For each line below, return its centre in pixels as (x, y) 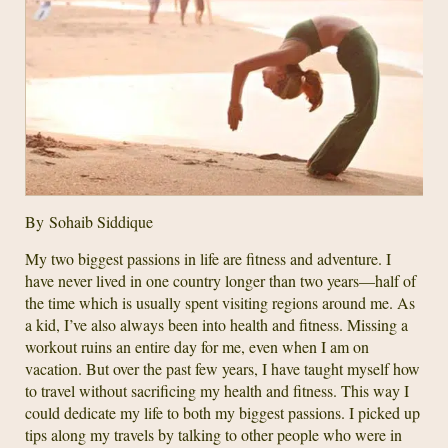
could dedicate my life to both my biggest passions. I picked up (222, 412)
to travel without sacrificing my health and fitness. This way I (217, 390)
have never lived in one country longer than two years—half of (220, 280)
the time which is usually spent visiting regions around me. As (220, 302)
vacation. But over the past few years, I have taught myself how (222, 368)
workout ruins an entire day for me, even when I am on (197, 346)
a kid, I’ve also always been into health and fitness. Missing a (216, 324)
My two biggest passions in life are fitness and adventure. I (208, 258)
